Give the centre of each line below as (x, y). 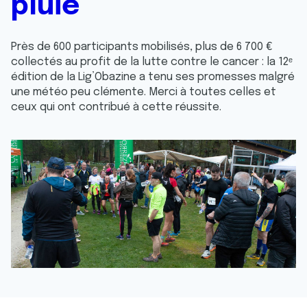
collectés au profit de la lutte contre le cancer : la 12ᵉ (152, 62)
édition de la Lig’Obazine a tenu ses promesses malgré (153, 77)
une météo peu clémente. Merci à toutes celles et (144, 92)
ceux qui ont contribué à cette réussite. (116, 107)
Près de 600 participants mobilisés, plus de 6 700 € (142, 47)
